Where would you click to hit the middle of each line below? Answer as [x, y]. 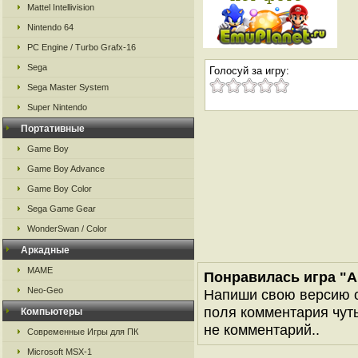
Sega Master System [68, 87]
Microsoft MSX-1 [60, 352]
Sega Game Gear [62, 209]
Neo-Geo [45, 290]
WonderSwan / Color [67, 229]
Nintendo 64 [50, 27]
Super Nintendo [57, 107]
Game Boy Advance [66, 169]
